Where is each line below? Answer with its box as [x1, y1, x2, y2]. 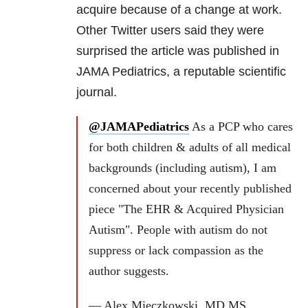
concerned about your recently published [89, 181, 291, 196]
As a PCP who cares [189, 120, 293, 134]
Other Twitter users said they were [76, 23, 264, 38]
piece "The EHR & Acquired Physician [89, 202, 284, 217]
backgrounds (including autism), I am [89, 161, 276, 175]
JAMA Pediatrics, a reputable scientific [76, 65, 286, 79]
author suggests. [89, 264, 169, 278]
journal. [76, 85, 117, 100]
